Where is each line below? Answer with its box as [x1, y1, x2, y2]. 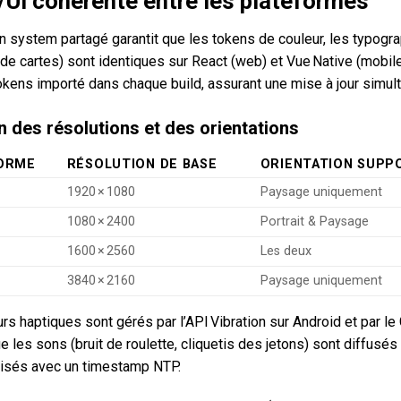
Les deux [260, 243, 311, 259]
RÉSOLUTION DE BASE [66, 156, 218, 172]
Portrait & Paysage [260, 213, 369, 229]
